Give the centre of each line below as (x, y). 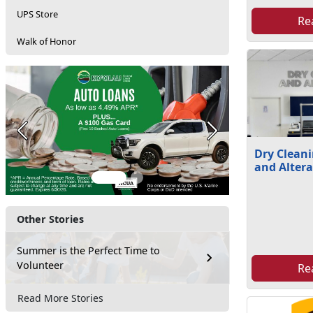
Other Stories (50, 219)
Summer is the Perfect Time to (88, 251)
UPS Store (37, 14)
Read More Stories (60, 298)
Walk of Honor (46, 41)
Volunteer (40, 265)
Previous (42, 137)
